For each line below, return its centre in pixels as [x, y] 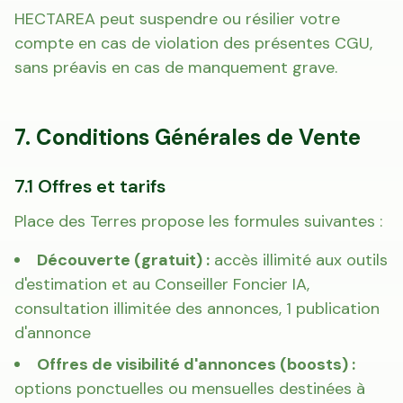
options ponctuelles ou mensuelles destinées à [190, 389]
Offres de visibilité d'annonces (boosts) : [196, 364]
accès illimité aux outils [299, 260]
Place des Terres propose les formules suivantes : [198, 221]
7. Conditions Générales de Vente [188, 137]
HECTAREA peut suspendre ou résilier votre [177, 19]
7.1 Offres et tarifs [90, 186]
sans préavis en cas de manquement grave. [176, 67]
